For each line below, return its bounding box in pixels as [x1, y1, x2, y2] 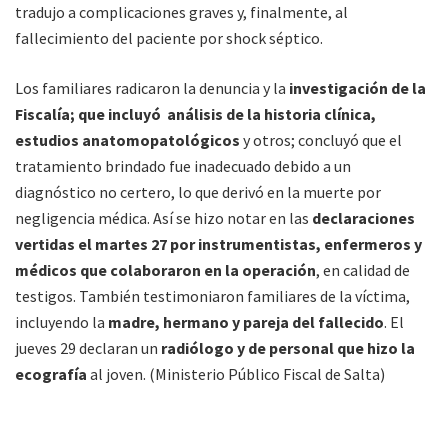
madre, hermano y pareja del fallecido [105, 312, 384, 333]
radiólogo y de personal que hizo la [161, 338, 415, 359]
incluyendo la [15, 312, 105, 333]
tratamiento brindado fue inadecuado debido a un [15, 156, 351, 177]
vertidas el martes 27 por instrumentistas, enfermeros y [15, 234, 422, 255]
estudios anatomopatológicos [15, 130, 243, 151]
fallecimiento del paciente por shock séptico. [15, 28, 323, 49]
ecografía [15, 364, 87, 385]
